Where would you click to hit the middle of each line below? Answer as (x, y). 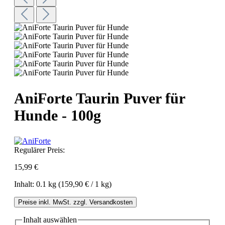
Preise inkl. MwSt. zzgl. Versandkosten (75, 202)
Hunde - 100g (58, 115)
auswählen (59, 219)
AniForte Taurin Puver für (99, 98)
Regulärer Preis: (39, 150)
